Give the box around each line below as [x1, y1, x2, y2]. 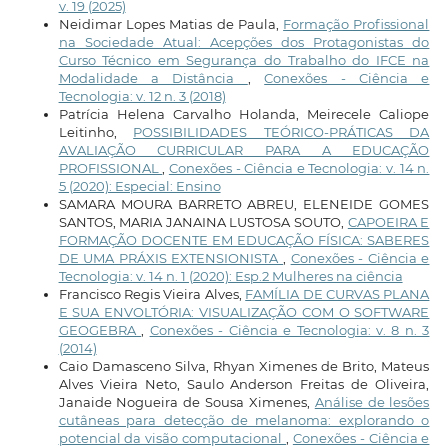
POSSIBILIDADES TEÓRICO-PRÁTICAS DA [133, 123, 430, 140]
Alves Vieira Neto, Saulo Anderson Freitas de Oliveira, [58, 375, 430, 392]
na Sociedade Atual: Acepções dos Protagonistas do [58, 33, 430, 50]
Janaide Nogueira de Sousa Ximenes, [58, 393, 315, 410]
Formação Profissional [283, 15, 430, 32]
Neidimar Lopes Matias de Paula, [58, 15, 284, 32]
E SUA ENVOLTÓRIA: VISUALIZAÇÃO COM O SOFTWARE [58, 303, 430, 320]
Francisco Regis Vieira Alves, [58, 285, 246, 302]
